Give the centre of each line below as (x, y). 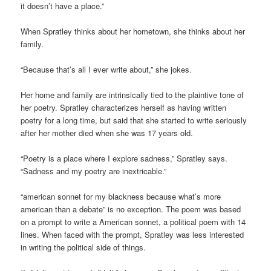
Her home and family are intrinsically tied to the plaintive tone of (132, 95)
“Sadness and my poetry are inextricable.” (94, 171)
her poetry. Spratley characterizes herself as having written (124, 107)
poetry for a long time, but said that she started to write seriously (134, 120)
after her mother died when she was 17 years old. (107, 133)
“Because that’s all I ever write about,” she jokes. (106, 69)
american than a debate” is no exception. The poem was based (131, 209)
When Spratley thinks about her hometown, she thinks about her (133, 31)
